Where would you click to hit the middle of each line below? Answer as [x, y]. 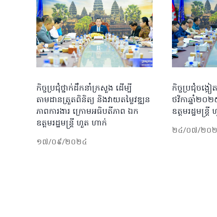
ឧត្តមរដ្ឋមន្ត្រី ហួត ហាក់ [72, 124]
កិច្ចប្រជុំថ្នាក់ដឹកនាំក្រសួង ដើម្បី [84, 89]
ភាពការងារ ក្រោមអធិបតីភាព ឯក [87, 112]
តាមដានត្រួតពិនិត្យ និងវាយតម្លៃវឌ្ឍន [93, 101]
